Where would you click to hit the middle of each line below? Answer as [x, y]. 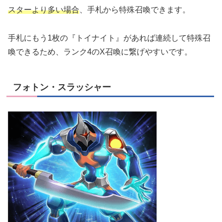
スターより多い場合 [44, 9]
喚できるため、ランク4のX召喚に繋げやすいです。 [100, 52]
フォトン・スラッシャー [62, 87]
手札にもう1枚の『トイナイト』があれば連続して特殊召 [109, 38]
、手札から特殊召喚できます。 [135, 9]
